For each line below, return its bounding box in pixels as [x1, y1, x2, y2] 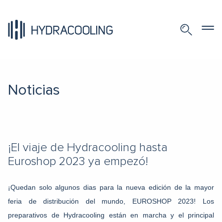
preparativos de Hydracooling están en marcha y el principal [8, 211, 214, 219]
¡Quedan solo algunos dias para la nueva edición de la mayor [8, 183, 214, 191]
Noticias [8, 81, 60, 99]
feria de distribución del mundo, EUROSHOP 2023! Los [8, 197, 214, 205]
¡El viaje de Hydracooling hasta [8, 142, 167, 154]
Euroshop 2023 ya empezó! [8, 156, 148, 167]
